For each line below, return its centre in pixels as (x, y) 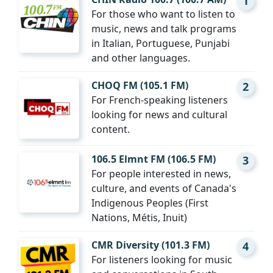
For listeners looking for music (162, 260)
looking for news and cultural (159, 115)
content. (111, 129)
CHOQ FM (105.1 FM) (140, 86)
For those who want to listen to (163, 14)
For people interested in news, (161, 174)
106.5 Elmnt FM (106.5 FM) (154, 159)
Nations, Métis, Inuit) (139, 218)
